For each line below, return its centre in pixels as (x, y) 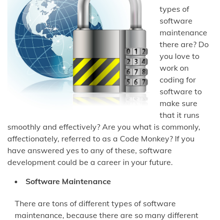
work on (174, 68)
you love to (179, 56)
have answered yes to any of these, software (90, 150)
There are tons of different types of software (95, 203)
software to (181, 91)
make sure (179, 103)
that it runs (179, 115)
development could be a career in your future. (90, 162)
